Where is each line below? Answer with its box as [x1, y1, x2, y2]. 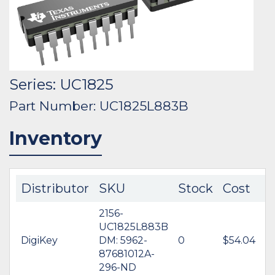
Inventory [9, 126, 102, 150]
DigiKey [21, 234, 58, 246]
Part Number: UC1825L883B [9, 98, 188, 114]
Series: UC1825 [9, 75, 114, 93]
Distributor [21, 180, 89, 196]
